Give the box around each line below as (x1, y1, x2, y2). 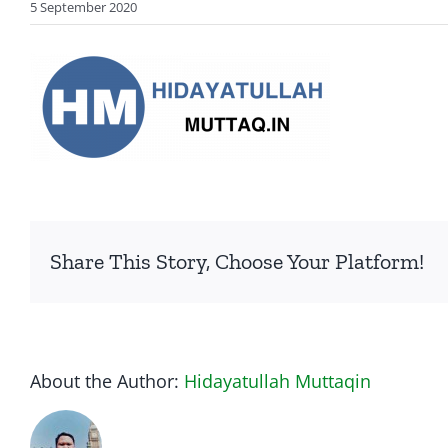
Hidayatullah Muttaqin (184, 368, 371, 393)
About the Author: (30, 368, 184, 393)
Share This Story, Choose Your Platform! (50, 248, 424, 276)
